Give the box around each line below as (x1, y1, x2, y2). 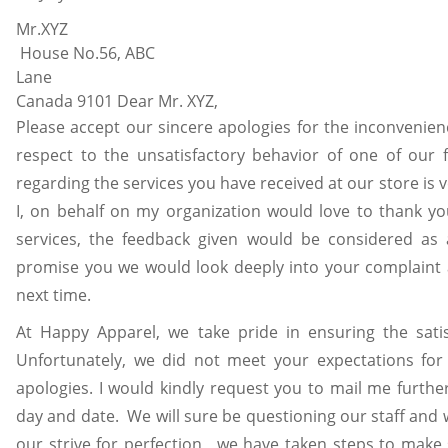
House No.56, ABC (16, 41, 155, 64)
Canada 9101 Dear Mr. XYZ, (16, 89, 218, 112)
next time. (16, 283, 91, 306)
